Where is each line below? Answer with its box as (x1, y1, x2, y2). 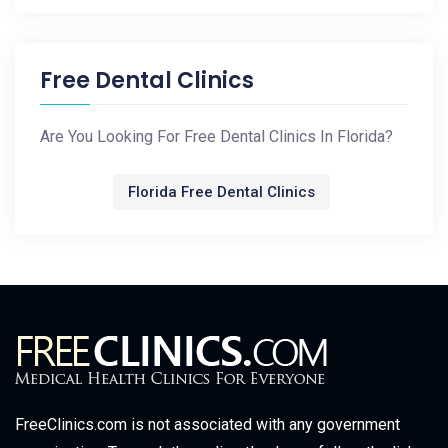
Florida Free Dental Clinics (128, 183, 315, 201)
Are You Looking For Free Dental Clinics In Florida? (40, 127, 393, 146)
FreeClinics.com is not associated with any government (15, 415, 400, 434)
